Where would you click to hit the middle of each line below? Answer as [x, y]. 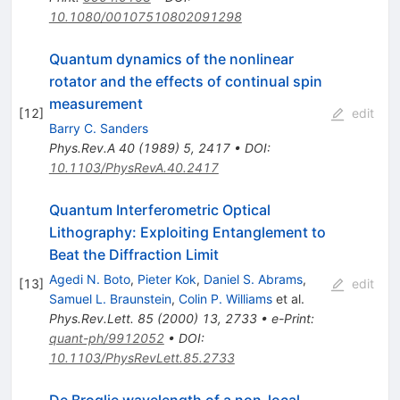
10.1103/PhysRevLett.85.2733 [142, 358]
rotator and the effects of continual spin [185, 82]
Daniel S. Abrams [253, 279]
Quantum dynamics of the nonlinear [171, 59]
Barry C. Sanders [98, 129]
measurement [96, 104]
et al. [288, 299]
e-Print [291, 319]
